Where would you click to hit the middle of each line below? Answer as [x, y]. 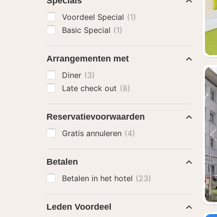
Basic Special [87, 30]
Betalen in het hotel [99, 178]
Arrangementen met [88, 59]
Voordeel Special [94, 17]
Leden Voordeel [79, 207]
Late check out [91, 88]
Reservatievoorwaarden [96, 117]
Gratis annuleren [93, 133]
